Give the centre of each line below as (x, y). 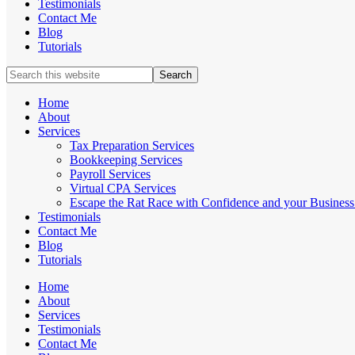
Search (23, 72)
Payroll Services (110, 174)
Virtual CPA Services (123, 188)
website (25, 101)
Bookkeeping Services (126, 159)
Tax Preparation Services (132, 145)
